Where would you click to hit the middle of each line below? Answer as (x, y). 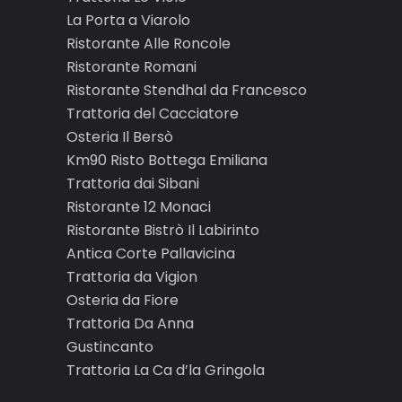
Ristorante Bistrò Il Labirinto (163, 231)
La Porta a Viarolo (128, 21)
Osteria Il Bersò (120, 137)
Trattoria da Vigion (132, 277)
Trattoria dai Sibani (133, 184)
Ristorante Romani (131, 67)
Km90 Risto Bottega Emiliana (167, 161)
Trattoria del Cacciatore (153, 114)
